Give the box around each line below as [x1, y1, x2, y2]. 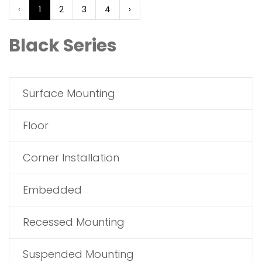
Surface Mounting [23, 86, 115, 101]
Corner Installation [23, 150, 119, 165]
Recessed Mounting [23, 215, 125, 229]
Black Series [9, 33, 117, 58]
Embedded [23, 182, 82, 197]
